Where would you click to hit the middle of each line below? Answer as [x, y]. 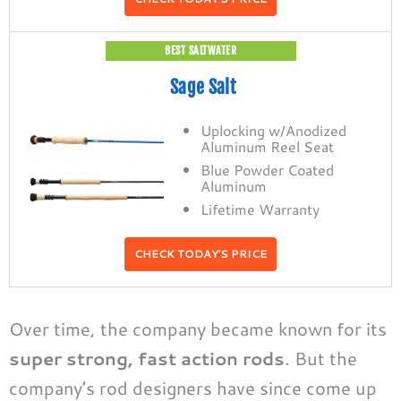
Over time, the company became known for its [198, 329]
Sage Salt [203, 88]
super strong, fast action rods [147, 358]
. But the [321, 358]
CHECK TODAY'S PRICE [200, 254]
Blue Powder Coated [268, 170]
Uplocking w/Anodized [274, 131]
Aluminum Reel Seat [268, 147]
